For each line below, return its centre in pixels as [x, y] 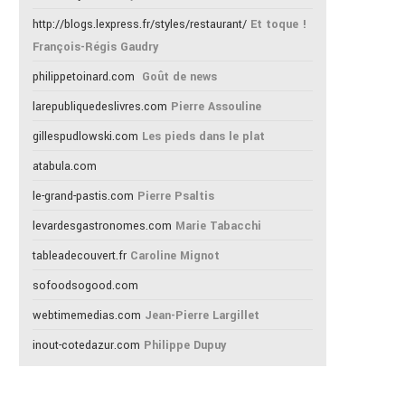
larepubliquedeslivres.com [100, 107]
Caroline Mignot [175, 256]
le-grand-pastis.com [83, 196]
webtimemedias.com [87, 316]
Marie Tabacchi [218, 226]
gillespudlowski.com [85, 137]
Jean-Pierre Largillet [202, 316]
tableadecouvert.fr [80, 256]
